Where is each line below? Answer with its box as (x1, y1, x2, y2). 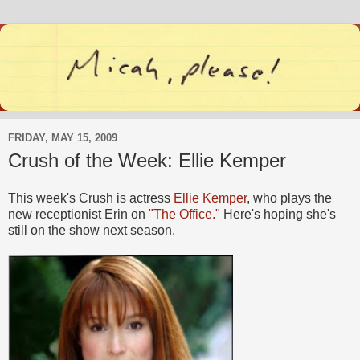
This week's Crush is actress (8, 191, 174, 206)
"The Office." (149, 207, 220, 222)
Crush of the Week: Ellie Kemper (8, 149, 286, 171)
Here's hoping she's (220, 207, 336, 222)
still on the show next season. (8, 223, 175, 238)
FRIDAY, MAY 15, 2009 (8, 132, 117, 145)
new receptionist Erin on (8, 207, 149, 222)
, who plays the (247, 191, 332, 206)
